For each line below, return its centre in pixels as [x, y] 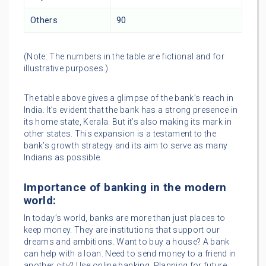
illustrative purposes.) [66, 69]
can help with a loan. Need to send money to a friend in [130, 254]
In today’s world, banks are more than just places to [125, 218]
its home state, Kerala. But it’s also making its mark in [128, 122]
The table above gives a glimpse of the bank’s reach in [129, 98]
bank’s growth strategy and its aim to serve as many [126, 146]
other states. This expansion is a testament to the [120, 134]
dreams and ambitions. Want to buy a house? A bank [127, 242]
